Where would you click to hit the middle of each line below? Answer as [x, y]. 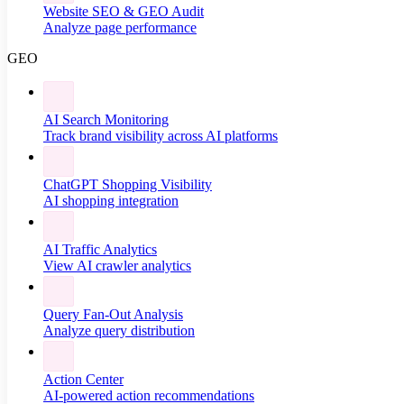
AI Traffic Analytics [100, 249]
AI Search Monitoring [106, 119]
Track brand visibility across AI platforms [161, 136]
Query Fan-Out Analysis [113, 314]
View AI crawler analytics [117, 266]
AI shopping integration [111, 201]
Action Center [83, 379]
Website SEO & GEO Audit [124, 11]
